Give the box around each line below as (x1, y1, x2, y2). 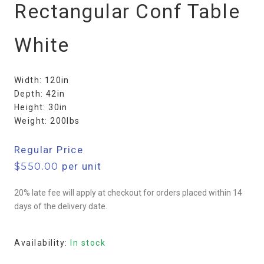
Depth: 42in (14, 89, 65, 99)
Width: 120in (14, 75, 70, 85)
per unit (58, 160, 102, 173)
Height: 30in (14, 103, 68, 113)
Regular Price (14, 144, 84, 156)
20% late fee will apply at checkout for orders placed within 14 (14, 188, 242, 198)
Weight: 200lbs (14, 116, 80, 126)
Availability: (14, 237, 70, 247)
